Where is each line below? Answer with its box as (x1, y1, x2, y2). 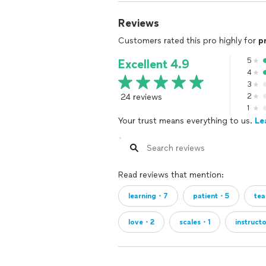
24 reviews (121, 92, 162, 102)
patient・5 (193, 192, 229, 200)
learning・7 (128, 192, 168, 200)
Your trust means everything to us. (118, 116, 255, 126)
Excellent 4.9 (118, 57, 189, 71)
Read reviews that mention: (118, 170, 224, 180)
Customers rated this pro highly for (118, 36, 258, 46)
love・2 (128, 218, 154, 226)
